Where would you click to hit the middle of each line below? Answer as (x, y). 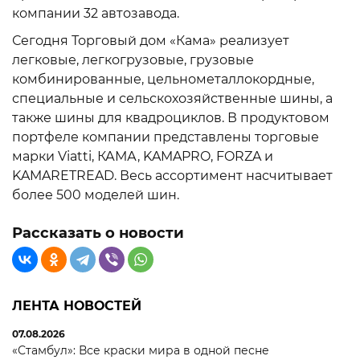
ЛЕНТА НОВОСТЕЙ (77, 306)
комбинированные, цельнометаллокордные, (163, 80)
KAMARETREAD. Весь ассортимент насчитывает (172, 176)
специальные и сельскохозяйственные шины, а (172, 99)
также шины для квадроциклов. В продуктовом (171, 118)
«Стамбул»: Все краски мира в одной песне (141, 351)
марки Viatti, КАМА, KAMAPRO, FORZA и (143, 157)
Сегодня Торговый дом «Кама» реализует (151, 41)
